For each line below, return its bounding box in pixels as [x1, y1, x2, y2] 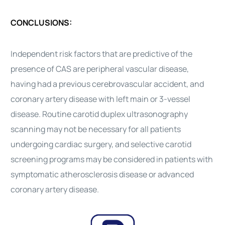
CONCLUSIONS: [11, 17, 72, 28]
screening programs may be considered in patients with [11, 154, 213, 165]
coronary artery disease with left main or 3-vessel [11, 93, 191, 104]
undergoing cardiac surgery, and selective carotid [11, 139, 192, 150]
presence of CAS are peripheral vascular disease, [11, 63, 189, 74]
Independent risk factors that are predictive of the [11, 48, 193, 59]
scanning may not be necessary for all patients [11, 124, 181, 135]
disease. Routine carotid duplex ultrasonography [11, 108, 188, 120]
